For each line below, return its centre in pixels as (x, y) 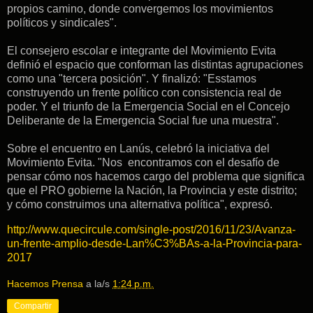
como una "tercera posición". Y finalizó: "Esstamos (132, 79)
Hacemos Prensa (45, 284)
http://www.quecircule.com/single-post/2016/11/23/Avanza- (151, 230)
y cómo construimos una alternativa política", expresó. (140, 205)
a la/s (99, 284)
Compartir (33, 306)
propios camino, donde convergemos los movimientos (140, 9)
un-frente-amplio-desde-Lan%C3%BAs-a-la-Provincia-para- (154, 244)
